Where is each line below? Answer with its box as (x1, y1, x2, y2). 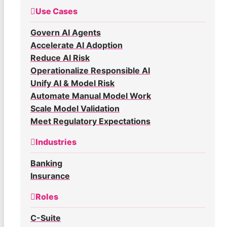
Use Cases (35, 6, 78, 17)
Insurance (30, 171, 70, 181)
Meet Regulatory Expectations (30, 116, 150, 127)
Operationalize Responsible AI (30, 65, 150, 76)
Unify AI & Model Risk (30, 78, 115, 89)
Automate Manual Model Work (30, 91, 151, 101)
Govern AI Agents (30, 27, 101, 38)
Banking (30, 158, 62, 169)
